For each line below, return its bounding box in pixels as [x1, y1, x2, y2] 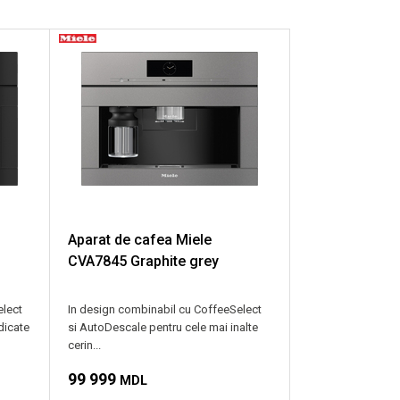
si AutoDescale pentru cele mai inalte [68, 320, 259, 334]
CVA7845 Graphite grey [68, 252, 220, 270]
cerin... [68, 337, 102, 352]
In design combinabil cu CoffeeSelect [68, 302, 262, 316]
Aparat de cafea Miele [68, 230, 212, 248]
